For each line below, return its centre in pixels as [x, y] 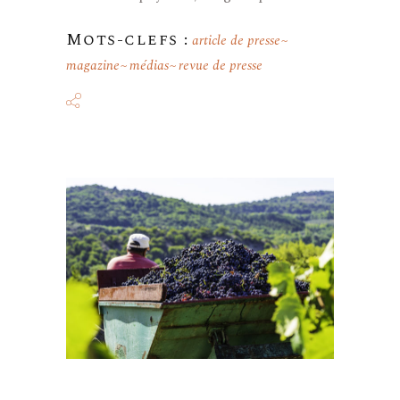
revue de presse [221, 65]
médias [149, 65]
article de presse [237, 40]
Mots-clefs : [128, 39]
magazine [93, 65]
